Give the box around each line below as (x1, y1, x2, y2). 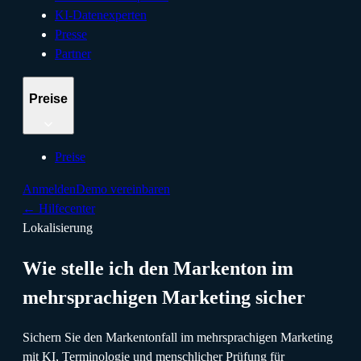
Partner (55, 46, 91, 60)
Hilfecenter (39, 201, 95, 216)
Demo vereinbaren (76, 182, 170, 197)
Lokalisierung (23, 221, 93, 235)
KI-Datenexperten (55, 7, 147, 22)
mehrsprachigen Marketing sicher (23, 287, 305, 309)
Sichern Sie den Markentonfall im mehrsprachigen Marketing (23, 330, 333, 344)
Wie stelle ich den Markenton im (23, 258, 293, 280)
